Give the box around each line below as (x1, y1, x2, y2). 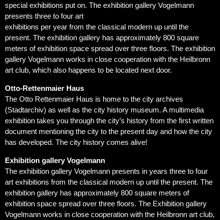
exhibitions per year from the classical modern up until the (5, 23, 189, 31)
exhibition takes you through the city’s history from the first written (5, 116, 214, 125)
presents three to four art (5, 12, 83, 21)
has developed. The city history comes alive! (5, 138, 147, 147)
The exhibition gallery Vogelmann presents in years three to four (5, 167, 208, 176)
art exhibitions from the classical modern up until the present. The (5, 178, 213, 187)
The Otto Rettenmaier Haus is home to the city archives (5, 95, 183, 104)
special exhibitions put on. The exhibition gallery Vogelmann (5, 1, 194, 10)
